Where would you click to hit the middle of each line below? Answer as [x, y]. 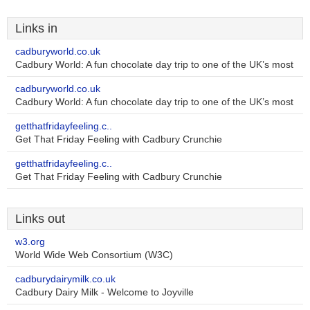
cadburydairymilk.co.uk [65, 279]
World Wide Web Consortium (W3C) [94, 255]
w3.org [30, 242]
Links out [40, 219]
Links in [36, 28]
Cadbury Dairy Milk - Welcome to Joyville [104, 292]
